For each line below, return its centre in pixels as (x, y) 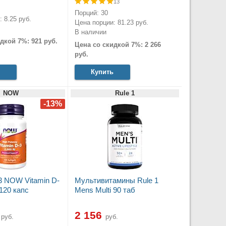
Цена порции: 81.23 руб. (111, 22)
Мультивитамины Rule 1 (116, 181)
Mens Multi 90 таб (105, 190)
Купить (102, 72)
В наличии (90, 32)
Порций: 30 (91, 13)
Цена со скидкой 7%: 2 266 (118, 44)
